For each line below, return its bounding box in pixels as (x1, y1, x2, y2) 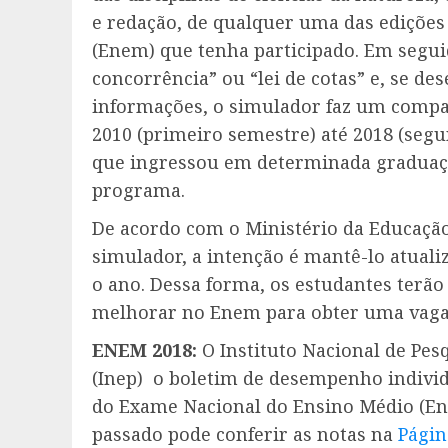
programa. (92, 177, 185, 202)
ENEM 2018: (92, 337, 202, 362)
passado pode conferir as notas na (92, 421, 398, 446)
